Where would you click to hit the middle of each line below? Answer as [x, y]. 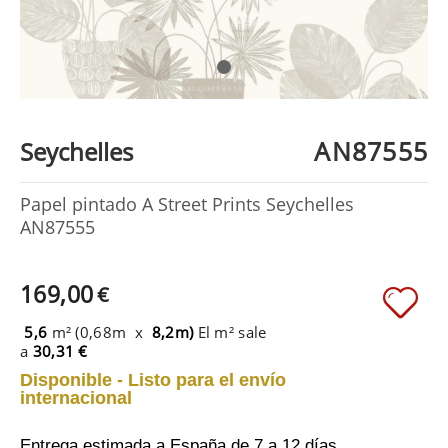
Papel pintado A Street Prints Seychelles [187, 203]
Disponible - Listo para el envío [153, 379]
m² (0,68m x [99, 331]
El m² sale [232, 331]
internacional [76, 397]
